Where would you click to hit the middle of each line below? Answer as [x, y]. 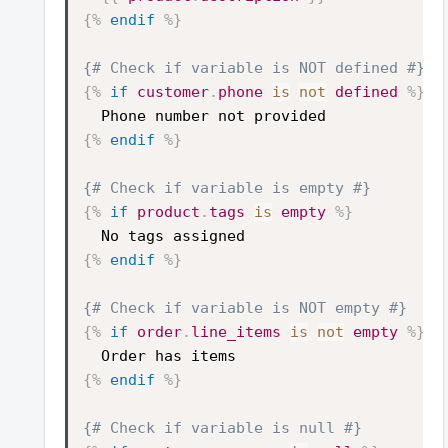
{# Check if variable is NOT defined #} [254, 67]
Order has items [168, 355]
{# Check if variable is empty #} [227, 187]
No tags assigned [173, 235]
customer [173, 91]
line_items [236, 331]
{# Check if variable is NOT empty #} [245, 307]
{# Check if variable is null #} [222, 427]
